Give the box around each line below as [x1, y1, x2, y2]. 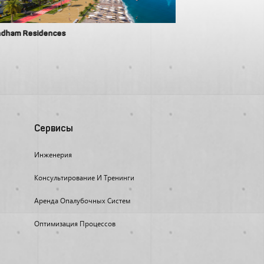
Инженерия [34, 150, 72, 159]
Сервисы [34, 124, 73, 134]
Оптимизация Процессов [34, 219, 115, 228]
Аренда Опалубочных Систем [34, 196, 130, 205]
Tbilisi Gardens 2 [193, 30, 253, 38]
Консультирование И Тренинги [34, 173, 134, 182]
